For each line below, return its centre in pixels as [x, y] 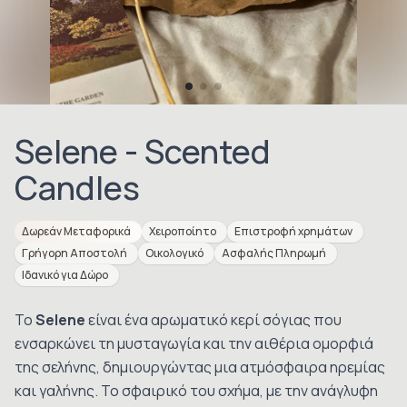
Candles [77, 188]
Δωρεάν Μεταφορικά [76, 231]
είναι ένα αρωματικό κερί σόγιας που [213, 320]
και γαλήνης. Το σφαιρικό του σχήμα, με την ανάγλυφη [196, 391]
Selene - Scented [143, 151]
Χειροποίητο [183, 231]
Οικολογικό [174, 253]
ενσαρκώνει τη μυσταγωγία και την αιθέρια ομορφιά [194, 343]
